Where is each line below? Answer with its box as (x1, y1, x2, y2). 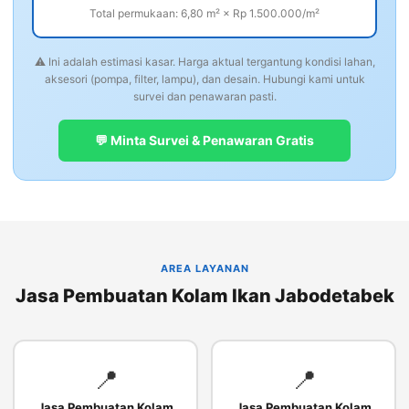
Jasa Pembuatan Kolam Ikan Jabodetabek (15, 285, 394, 308)
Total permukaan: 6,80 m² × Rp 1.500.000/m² (89, 6, 320, 21)
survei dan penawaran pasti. (132, 89, 277, 104)
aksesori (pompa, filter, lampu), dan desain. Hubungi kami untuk (44, 72, 365, 87)
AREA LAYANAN (160, 262, 249, 276)
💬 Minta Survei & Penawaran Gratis (95, 132, 314, 149)
